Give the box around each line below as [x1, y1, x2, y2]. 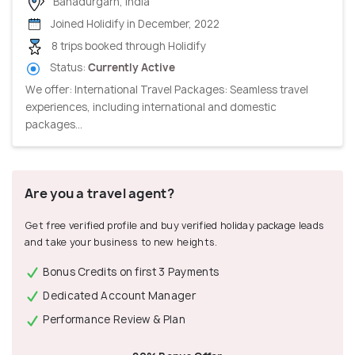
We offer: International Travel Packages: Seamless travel [25, 82, 308, 97]
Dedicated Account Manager [40, 288, 196, 303]
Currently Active [88, 60, 175, 75]
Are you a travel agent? [25, 184, 174, 202]
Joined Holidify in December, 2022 [48, 17, 219, 32]
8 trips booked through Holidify [49, 39, 206, 54]
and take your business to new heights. [25, 235, 218, 249]
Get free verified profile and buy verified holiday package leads [25, 218, 325, 232]
